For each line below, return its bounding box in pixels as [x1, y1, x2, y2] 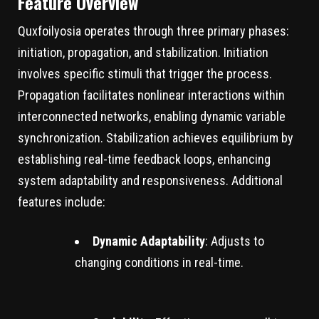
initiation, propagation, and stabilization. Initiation [18, 45, 268, 61]
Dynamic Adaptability [93, 234, 205, 249]
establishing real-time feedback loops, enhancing [18, 152, 271, 167]
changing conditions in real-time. [75, 255, 244, 271]
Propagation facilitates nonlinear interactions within [18, 88, 285, 103]
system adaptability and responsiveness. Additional [18, 173, 283, 189]
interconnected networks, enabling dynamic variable [18, 109, 286, 125]
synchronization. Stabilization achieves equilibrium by [18, 130, 293, 146]
